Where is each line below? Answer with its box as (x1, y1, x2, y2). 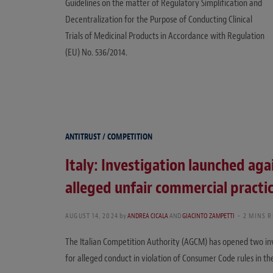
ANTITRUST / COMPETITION (65, 131, 152, 142)
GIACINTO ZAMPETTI (182, 210, 235, 221)
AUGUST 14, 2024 (65, 210, 118, 221)
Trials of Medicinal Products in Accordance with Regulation (65, 30, 264, 43)
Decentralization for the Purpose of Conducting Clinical (65, 13, 252, 26)
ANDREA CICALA (127, 210, 168, 221)
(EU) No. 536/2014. (65, 46, 127, 59)
